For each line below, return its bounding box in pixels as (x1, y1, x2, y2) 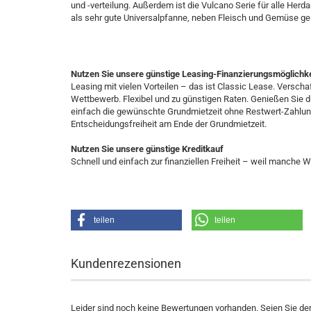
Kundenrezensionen (71, 256, 181, 271)
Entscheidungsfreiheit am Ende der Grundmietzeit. (71, 119, 267, 129)
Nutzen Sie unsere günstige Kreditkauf (71, 144, 224, 154)
